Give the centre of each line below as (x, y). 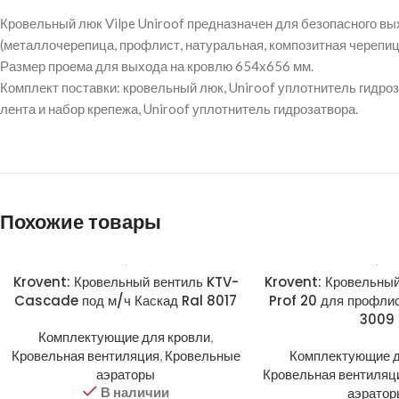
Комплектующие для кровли (125, 337)
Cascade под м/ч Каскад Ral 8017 (126, 301)
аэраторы (126, 374)
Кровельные (202, 355)
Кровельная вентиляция (85, 355)
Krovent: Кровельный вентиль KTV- (126, 282)
